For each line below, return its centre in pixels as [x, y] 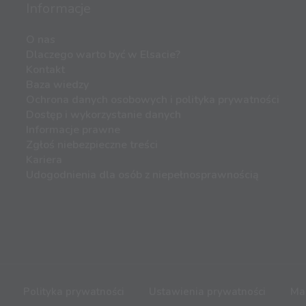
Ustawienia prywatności [207, 292]
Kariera [44, 160]
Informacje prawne [73, 130]
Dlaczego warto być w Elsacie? [103, 55]
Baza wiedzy [57, 85]
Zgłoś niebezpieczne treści [92, 145]
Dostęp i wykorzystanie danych [103, 115]
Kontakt [45, 70]
